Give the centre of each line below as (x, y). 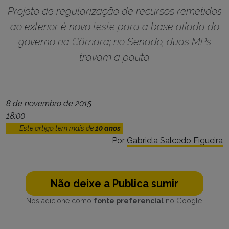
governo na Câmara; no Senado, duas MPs (114, 42)
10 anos (108, 128)
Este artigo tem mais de (57, 128)
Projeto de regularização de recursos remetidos (114, 11)
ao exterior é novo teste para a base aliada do (114, 26)
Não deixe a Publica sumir (114, 183)
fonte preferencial (128, 201)
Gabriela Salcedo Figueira (175, 140)
